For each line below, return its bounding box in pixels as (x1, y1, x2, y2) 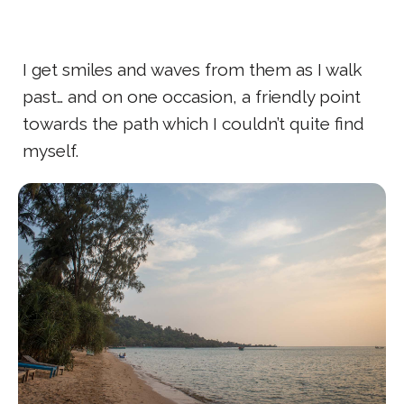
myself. (23, 141, 78, 161)
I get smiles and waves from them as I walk (23, 60, 362, 80)
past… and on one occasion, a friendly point (23, 87, 361, 107)
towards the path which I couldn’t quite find (23, 114, 364, 134)
